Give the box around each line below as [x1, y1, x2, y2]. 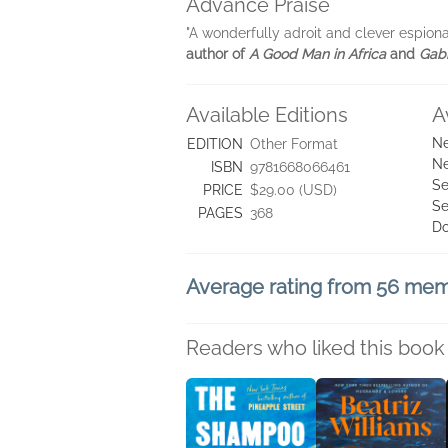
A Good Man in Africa [245, 45, 390, 62]
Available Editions [186, 102, 348, 127]
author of [186, 45, 245, 62]
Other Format [250, 135, 338, 152]
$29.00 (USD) [250, 181, 337, 198]
